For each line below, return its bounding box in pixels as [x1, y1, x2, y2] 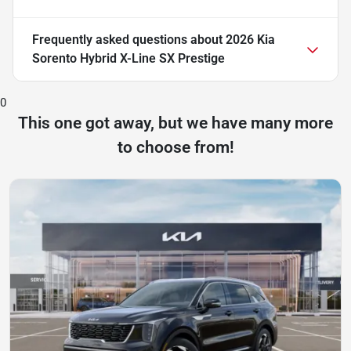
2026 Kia [226, 31, 275, 47]
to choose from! [117, 137, 234, 157]
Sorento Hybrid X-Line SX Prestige [32, 50, 225, 66]
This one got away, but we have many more [18, 113, 333, 132]
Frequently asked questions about [32, 31, 226, 47]
